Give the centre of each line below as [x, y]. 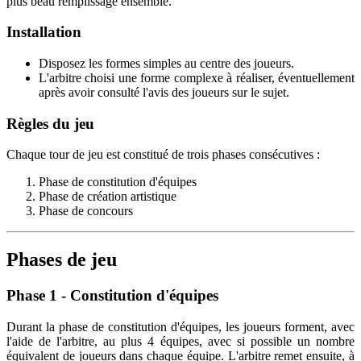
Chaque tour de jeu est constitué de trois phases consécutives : [163, 155]
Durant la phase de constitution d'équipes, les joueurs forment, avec [180, 327]
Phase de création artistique [108, 197]
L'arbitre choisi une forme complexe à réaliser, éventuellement [197, 78]
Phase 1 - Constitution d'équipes [112, 296]
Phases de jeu [62, 260]
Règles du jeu [50, 123]
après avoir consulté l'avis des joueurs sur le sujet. [164, 93]
